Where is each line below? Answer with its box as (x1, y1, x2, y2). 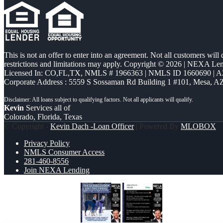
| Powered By (134, 122, 181, 131)
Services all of (24, 104, 70, 112)
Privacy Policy (24, 139, 70, 148)
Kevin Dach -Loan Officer (50, 122, 134, 131)
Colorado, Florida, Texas (4, 112, 82, 121)
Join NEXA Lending (24, 166, 90, 175)
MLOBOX (181, 122, 216, 131)
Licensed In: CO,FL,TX (4, 69, 81, 78)
